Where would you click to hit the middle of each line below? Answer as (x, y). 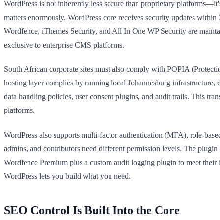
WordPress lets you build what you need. (67, 176)
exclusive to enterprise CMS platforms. (64, 45)
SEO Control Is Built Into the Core (92, 210)
